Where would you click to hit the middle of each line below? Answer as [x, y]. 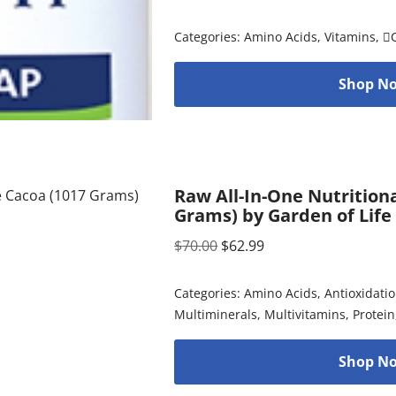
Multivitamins [305, 314]
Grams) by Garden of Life [283, 215]
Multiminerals [216, 314]
